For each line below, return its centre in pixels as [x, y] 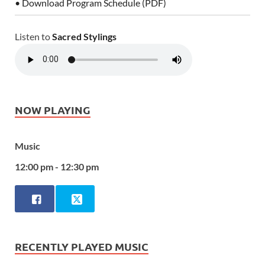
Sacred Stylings [84, 36]
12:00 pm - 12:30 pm [57, 166]
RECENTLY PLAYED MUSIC [82, 247]
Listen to [33, 36]
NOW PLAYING [53, 109]
